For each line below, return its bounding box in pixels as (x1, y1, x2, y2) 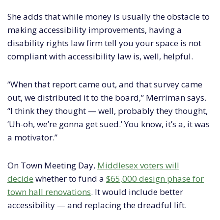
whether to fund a (33, 173, 106, 185)
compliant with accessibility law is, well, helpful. (7, 51, 193, 62)
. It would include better (91, 186, 183, 198)
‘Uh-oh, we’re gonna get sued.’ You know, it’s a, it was (7, 118, 210, 130)
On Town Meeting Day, (7, 160, 97, 171)
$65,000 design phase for (106, 173, 204, 185)
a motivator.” (7, 132, 57, 143)
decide (7, 173, 33, 185)
